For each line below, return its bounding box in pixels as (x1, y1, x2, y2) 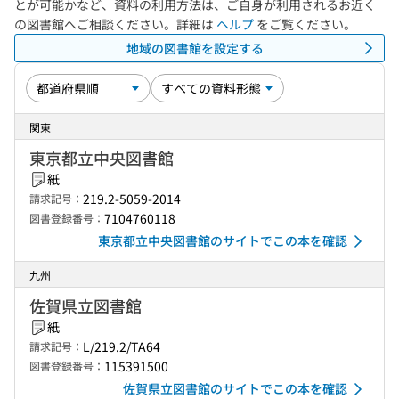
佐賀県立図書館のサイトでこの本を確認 (123, 379, 347, 397)
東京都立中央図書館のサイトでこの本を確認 (98, 232, 347, 249)
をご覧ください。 (254, 15, 356, 33)
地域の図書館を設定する (126, 38, 264, 57)
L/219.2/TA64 (83, 338, 160, 355)
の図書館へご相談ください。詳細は (14, 15, 216, 33)
